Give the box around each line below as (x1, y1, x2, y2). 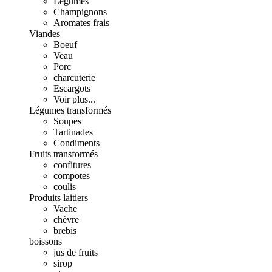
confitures (53, 160, 91, 170)
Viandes (29, 29, 60, 39)
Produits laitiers (29, 192, 88, 203)
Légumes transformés (29, 105, 111, 115)
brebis (53, 225, 76, 236)
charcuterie (53, 72, 95, 83)
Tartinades (53, 127, 93, 137)
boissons (29, 236, 62, 246)
